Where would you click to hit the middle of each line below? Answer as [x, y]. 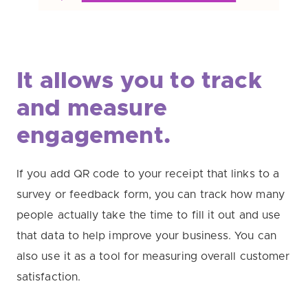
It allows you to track [139, 81]
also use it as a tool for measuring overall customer [153, 256]
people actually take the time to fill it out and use [149, 215]
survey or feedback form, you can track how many [151, 195]
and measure [92, 109]
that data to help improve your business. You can [146, 236]
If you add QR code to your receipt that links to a [148, 174]
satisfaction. [51, 277]
